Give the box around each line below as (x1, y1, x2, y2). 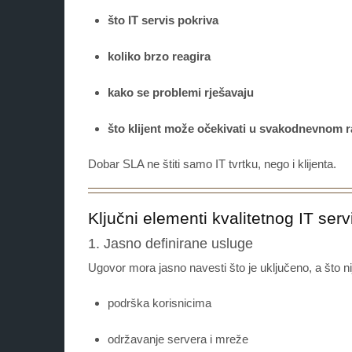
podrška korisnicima (108, 296, 211, 310)
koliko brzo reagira (108, 49, 211, 64)
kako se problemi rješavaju (108, 86, 254, 100)
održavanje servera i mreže (108, 332, 248, 346)
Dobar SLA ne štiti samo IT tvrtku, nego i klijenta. (88, 157, 336, 171)
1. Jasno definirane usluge (88, 236, 253, 252)
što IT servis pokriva (108, 13, 218, 27)
